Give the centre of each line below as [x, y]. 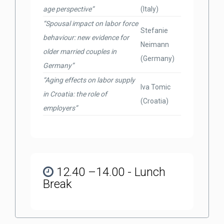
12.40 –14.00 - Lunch [109, 172]
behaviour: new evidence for [86, 37]
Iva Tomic [155, 87]
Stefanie [154, 30]
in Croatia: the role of [75, 94]
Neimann [155, 44]
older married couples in [80, 51]
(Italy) [149, 9]
